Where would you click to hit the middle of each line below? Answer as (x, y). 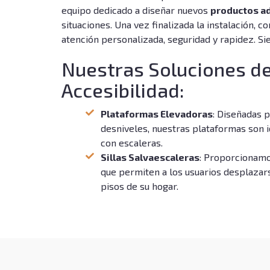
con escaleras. (132, 143)
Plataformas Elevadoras (157, 114)
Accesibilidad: (123, 90)
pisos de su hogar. (140, 186)
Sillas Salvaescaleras (150, 157)
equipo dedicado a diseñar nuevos (136, 10)
